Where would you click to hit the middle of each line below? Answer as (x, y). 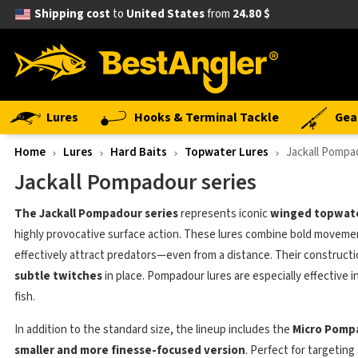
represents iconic (224, 214)
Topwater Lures (227, 152)
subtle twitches (58, 276)
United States (165, 14)
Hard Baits (139, 152)
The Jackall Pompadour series (96, 214)
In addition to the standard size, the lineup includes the (153, 330)
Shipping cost (72, 14)
